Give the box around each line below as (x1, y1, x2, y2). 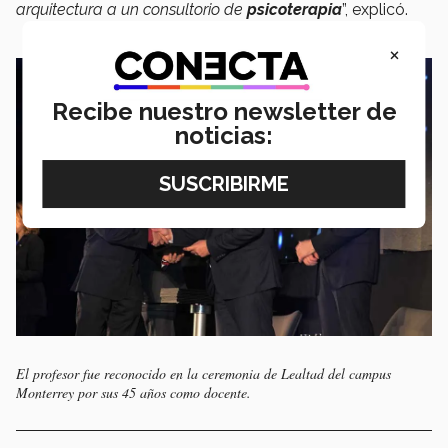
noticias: (175, 121, 273, 151)
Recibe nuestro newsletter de (51, 97, 397, 127)
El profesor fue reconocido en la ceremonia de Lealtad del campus (16, 363, 391, 383)
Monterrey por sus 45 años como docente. (16, 382, 251, 402)
